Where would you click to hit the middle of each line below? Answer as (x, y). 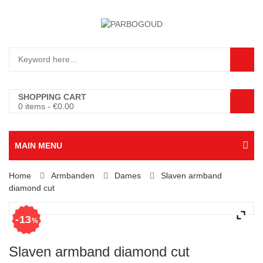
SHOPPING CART (52, 97)
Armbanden (73, 176)
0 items (32, 107)
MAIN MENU (38, 146)
